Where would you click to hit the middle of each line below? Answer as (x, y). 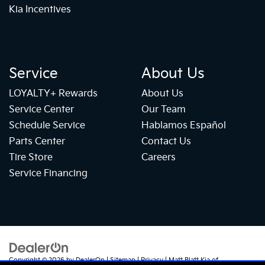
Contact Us (166, 142)
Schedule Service (47, 126)
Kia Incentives (40, 10)
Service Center (41, 110)
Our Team (164, 110)
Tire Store (31, 158)
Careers (159, 158)
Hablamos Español (184, 126)
